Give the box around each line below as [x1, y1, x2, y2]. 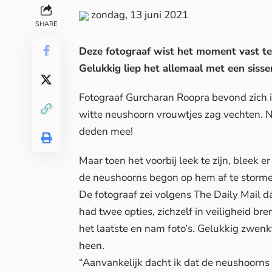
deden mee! [79, 124, 133, 139]
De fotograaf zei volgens [79, 188, 194, 202]
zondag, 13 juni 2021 [89, 8, 188, 22]
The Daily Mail [194, 188, 260, 202]
